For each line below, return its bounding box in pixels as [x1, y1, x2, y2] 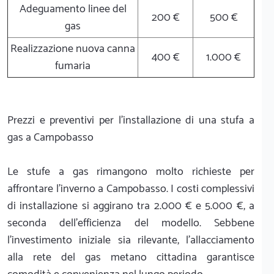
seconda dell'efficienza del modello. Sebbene [7, 213, 254, 232]
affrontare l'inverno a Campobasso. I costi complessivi [7, 179, 254, 198]
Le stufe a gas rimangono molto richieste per [7, 162, 254, 181]
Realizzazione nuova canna [10, 39, 135, 58]
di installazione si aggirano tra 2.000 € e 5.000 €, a [7, 196, 254, 215]
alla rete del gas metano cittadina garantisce [7, 248, 254, 267]
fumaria [55, 56, 91, 75]
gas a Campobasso [7, 128, 94, 147]
